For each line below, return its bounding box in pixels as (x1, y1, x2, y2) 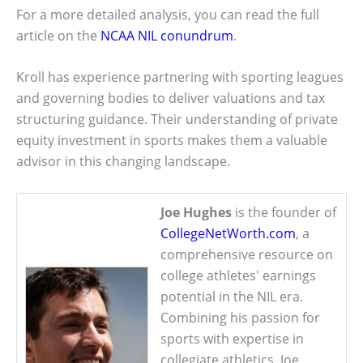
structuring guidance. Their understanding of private (16, 110, 338, 129)
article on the (16, 26, 100, 45)
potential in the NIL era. (160, 287, 303, 305)
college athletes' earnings (160, 266, 316, 284)
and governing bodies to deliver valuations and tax (16, 89, 325, 108)
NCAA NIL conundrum (100, 26, 233, 45)
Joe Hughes (160, 203, 232, 221)
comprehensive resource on (160, 245, 333, 263)
